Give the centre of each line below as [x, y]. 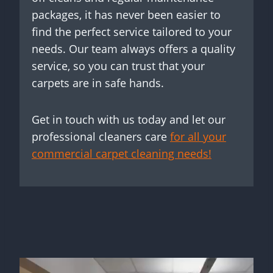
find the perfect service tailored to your [132, 32]
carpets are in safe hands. [98, 83]
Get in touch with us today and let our [129, 120]
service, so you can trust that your [118, 66]
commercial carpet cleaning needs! [122, 154]
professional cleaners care [101, 137]
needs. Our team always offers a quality [133, 49]
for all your [198, 137]
